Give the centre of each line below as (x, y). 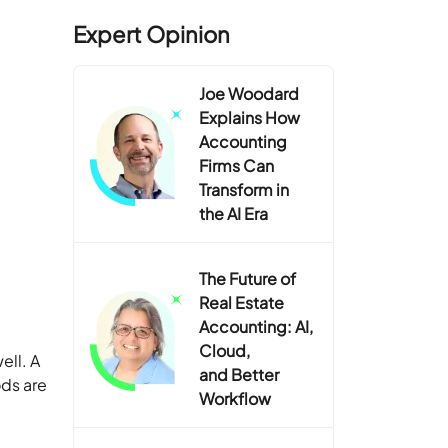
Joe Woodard (249, 93)
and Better (239, 374)
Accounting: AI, (256, 326)
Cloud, (225, 350)
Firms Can (237, 165)
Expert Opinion (152, 33)
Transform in (244, 189)
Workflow (235, 398)
